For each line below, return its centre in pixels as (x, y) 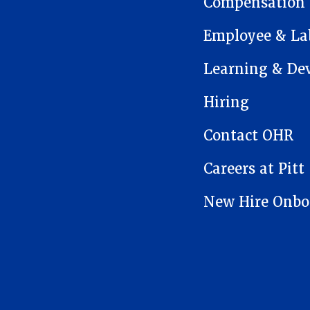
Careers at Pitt (254, 169)
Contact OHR (248, 136)
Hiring (226, 103)
